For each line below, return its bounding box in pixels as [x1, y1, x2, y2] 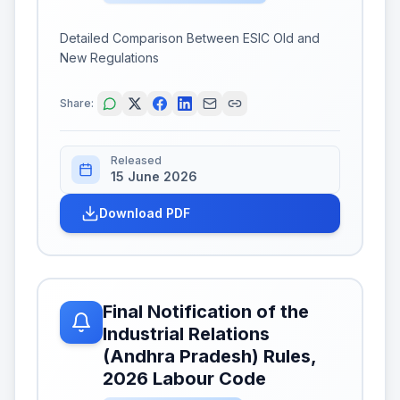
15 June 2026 [111, 169, 197, 184]
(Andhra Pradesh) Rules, [103, 346, 316, 367]
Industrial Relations [103, 323, 270, 345]
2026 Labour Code [103, 368, 266, 389]
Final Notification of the [103, 301, 309, 322]
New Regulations [60, 49, 159, 65]
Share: [60, 96, 94, 110]
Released [111, 154, 162, 167]
